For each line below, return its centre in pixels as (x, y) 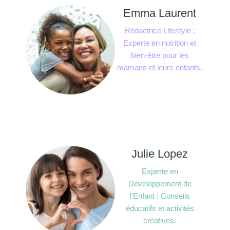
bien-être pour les (160, 55)
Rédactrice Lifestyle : (160, 31)
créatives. (160, 221)
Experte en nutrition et (160, 43)
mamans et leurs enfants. (160, 68)
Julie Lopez (160, 154)
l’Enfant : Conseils (160, 196)
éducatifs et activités (160, 208)
